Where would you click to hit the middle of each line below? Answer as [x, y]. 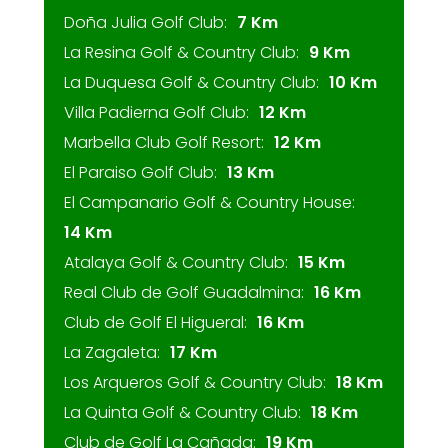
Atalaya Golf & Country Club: [176, 262]
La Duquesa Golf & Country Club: [191, 82]
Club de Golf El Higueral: [155, 322]
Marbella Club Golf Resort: [164, 142]
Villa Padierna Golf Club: [156, 112]
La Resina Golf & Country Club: [181, 52]
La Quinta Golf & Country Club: [182, 412]
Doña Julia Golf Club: [145, 22]
